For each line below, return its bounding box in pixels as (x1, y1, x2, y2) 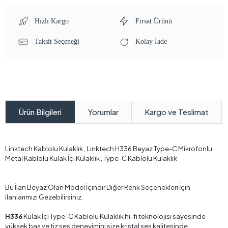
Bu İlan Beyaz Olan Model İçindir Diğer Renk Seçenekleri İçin (5, 183, 190, 192)
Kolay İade (133, 38, 167, 46)
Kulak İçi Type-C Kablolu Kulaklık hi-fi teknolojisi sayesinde (23, 212, 206, 221)
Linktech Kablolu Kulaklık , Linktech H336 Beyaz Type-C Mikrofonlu (5, 145, 212, 153)
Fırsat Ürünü (133, 17, 172, 25)
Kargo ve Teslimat (145, 106, 209, 117)
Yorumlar (88, 106, 119, 117)
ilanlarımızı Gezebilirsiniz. (5, 193, 83, 202)
